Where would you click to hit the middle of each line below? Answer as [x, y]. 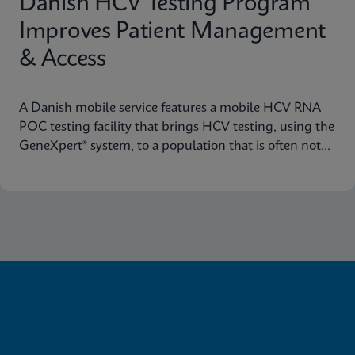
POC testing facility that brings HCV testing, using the [177, 127]
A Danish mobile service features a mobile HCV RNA [170, 108]
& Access [63, 60]
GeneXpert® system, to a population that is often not [170, 146]
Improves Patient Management [172, 32]
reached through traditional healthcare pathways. [162, 165]
